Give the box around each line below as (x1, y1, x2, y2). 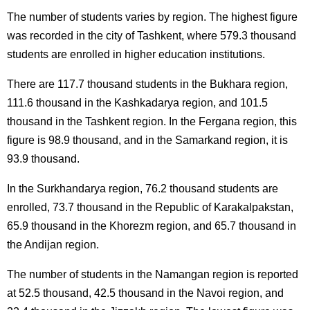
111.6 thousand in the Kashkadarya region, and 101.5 (7, 96, 268, 109)
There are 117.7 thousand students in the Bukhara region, (7, 77, 288, 90)
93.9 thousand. (7, 152, 80, 165)
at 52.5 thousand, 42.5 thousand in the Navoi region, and (7, 286, 284, 299)
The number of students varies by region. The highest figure (7, 10, 298, 23)
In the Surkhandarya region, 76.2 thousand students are (7, 182, 278, 194)
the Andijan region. (7, 238, 99, 250)
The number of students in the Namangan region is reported (7, 268, 298, 280)
